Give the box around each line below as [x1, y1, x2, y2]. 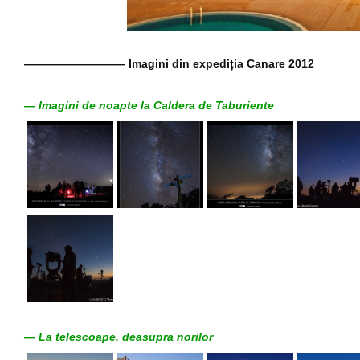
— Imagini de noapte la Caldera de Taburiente [24, 98, 274, 112]
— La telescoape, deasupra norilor [24, 329, 213, 343]
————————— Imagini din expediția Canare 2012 [24, 56, 314, 70]
